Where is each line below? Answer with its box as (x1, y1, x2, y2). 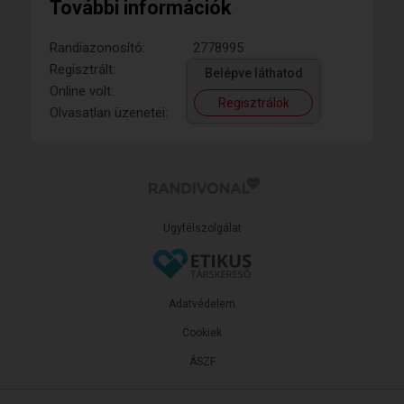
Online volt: (50, 82, 114, 99)
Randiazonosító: (50, 39, 145, 56)
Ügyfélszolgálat (162, 221, 242, 234)
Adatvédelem (169, 297, 235, 310)
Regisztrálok (217, 95, 289, 110)
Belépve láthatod (204, 65, 303, 80)
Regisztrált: (50, 60, 115, 78)
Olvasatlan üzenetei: (50, 104, 168, 121)
